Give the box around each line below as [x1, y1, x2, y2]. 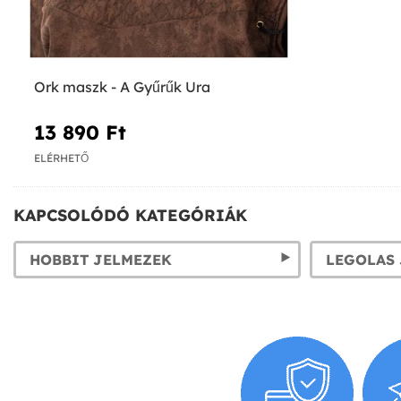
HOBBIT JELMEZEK [30, 250, 172, 269]
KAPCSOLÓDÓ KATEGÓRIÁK [13, 204, 247, 226]
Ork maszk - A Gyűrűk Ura [34, 78, 210, 97]
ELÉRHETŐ [34, 150, 89, 165]
